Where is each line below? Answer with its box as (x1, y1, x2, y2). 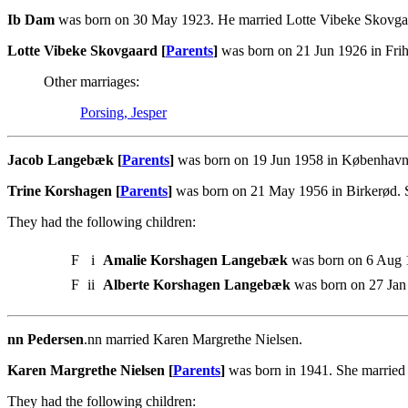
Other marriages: (44, 74, 139, 90)
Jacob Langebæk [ (7, 152, 122, 168)
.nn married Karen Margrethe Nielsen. (84, 331, 302, 348)
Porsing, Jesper (80, 105, 167, 121)
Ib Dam (7, 12, 55, 28)
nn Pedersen (7, 331, 84, 348)
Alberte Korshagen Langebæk (103, 277, 291, 293)
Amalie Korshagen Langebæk (103, 252, 288, 269)
